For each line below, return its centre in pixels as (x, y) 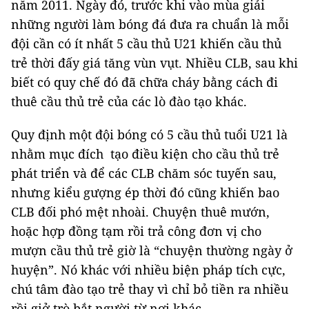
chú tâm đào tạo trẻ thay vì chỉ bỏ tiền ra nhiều (150, 289)
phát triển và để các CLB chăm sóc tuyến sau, (144, 173)
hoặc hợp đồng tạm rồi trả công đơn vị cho (136, 231)
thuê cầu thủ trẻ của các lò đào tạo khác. (131, 101)
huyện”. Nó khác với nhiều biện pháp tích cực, (148, 269)
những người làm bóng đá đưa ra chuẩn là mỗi (150, 24)
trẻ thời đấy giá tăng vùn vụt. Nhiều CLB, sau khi (154, 62)
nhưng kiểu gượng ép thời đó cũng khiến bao (145, 192)
